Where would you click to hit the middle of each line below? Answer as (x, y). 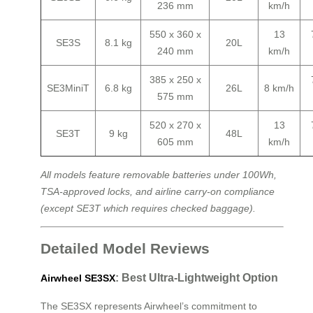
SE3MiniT (68, 88)
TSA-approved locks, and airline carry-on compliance (158, 192)
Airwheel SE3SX (78, 278)
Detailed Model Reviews (125, 248)
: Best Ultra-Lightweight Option (197, 278)
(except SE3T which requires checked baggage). (148, 209)
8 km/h (279, 88)
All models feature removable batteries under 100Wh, (159, 175)
